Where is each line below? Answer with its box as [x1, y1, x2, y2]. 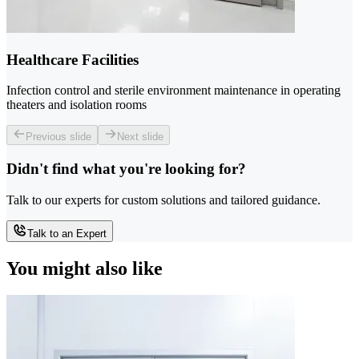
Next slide [117, 131, 163, 143]
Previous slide [26, 131, 91, 143]
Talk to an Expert [27, 227, 107, 240]
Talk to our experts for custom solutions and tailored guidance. [6, 192, 321, 207]
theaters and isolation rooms [6, 98, 147, 112]
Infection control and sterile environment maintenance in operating [6, 83, 341, 98]
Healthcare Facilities [6, 50, 139, 68]
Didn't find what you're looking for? [6, 159, 246, 177]
